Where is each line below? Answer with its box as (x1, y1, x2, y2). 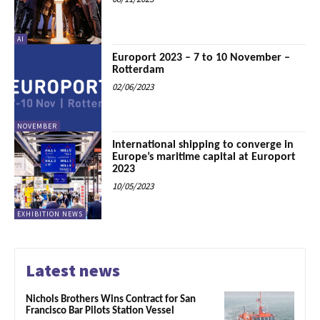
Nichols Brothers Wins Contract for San (26, 294, 196, 305)
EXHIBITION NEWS (17, 209, 83, 219)
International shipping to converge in (112, 139, 294, 151)
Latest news (26, 259, 120, 281)
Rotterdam (112, 64, 165, 76)
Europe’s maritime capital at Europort (112, 151, 296, 164)
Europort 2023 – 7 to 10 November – (112, 51, 291, 64)
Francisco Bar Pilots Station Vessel (26, 305, 174, 316)
